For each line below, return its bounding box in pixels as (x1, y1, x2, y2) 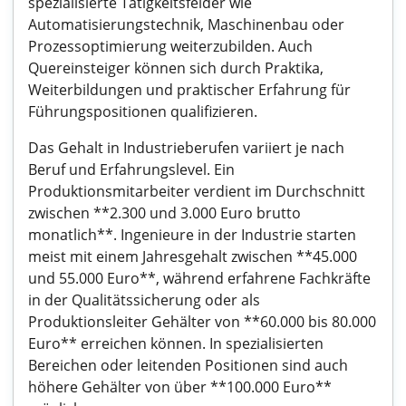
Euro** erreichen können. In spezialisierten (28, 333, 324, 353)
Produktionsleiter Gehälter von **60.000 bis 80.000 (28, 312, 376, 332)
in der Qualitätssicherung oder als (28, 290, 260, 310)
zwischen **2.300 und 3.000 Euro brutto (28, 203, 301, 223)
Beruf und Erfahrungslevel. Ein (28, 159, 235, 179)
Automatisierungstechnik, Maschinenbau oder (28, 14, 344, 34)
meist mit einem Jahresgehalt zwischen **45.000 (28, 246, 357, 266)
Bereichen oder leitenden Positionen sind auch (28, 355, 348, 375)
